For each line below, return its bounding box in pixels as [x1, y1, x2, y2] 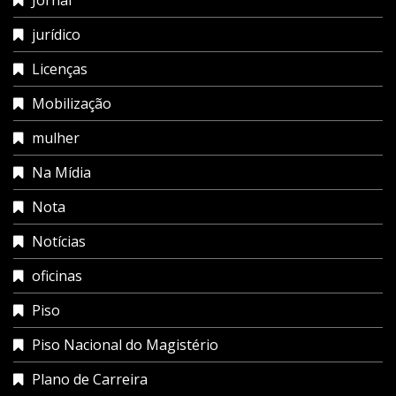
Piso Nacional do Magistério [32, 334, 218, 354]
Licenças [32, 58, 88, 79]
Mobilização [32, 93, 111, 113]
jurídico [32, 24, 80, 44]
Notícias [32, 231, 86, 251]
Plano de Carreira [32, 369, 148, 389]
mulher [32, 127, 80, 148]
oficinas [32, 265, 82, 286]
